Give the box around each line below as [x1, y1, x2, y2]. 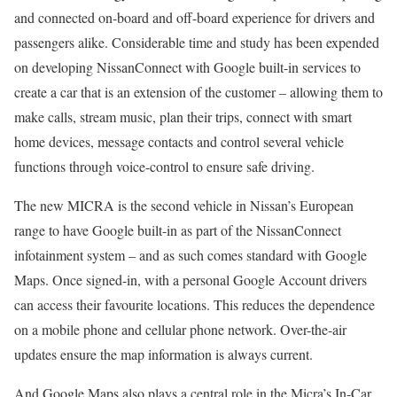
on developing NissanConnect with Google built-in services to [14, 58, 361, 76]
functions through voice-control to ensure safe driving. [14, 157, 315, 175]
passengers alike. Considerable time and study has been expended [14, 33, 379, 51]
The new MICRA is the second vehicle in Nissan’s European [14, 196, 354, 214]
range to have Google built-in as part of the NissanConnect [14, 221, 341, 239]
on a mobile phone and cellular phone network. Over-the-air [14, 320, 346, 339]
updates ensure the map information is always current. [14, 345, 313, 363]
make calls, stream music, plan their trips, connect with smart [14, 107, 352, 126]
